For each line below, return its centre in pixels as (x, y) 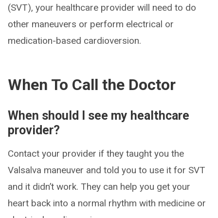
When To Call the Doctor (92, 85)
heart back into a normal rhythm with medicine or (107, 203)
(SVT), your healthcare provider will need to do (102, 8)
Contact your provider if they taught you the (96, 154)
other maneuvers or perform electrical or (91, 24)
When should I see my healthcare (99, 116)
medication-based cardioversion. (74, 41)
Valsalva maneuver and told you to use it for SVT (107, 170)
